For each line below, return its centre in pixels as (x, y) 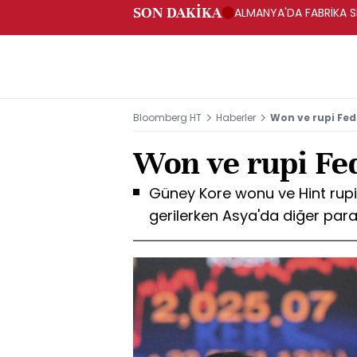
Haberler (236, 118)
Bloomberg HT (167, 118)
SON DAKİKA (177, 12)
